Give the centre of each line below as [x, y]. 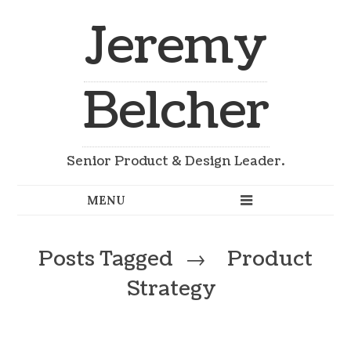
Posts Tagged [109, 259]
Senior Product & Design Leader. [175, 162]
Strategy [171, 289]
